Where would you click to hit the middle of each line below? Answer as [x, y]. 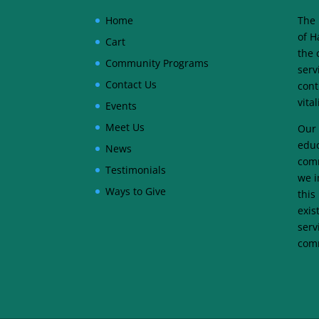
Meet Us [125, 127]
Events [121, 105]
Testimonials [136, 169]
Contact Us [131, 84]
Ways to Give [136, 191]
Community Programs [157, 63]
